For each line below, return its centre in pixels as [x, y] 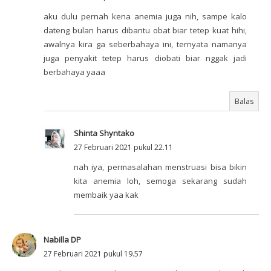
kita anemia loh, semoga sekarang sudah [160, 181]
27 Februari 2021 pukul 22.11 [123, 148]
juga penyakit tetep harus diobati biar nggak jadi [145, 58]
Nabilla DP [62, 240]
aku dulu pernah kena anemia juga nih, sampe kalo [145, 17]
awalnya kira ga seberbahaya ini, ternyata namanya [145, 44]
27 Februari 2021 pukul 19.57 [93, 254]
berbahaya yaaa [74, 72]
